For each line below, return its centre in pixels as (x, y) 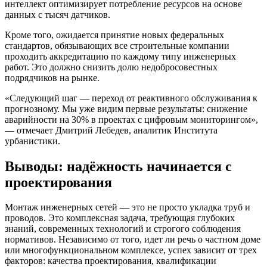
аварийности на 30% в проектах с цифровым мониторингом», (131, 119)
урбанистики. (32, 141)
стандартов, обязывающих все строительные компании (117, 45)
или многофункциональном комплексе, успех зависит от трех (131, 250)
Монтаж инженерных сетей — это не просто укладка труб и (128, 207)
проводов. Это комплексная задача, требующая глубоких (120, 218)
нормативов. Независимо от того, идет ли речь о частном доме (133, 240)
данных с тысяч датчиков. (58, 14)
